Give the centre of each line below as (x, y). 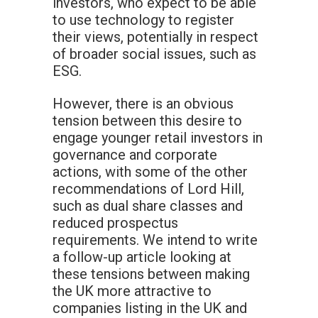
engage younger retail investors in (158, 138)
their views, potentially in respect (155, 37)
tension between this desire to (147, 121)
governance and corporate (135, 155)
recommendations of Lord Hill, (148, 189)
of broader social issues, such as (154, 54)
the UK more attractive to (132, 291)
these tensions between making (151, 274)
